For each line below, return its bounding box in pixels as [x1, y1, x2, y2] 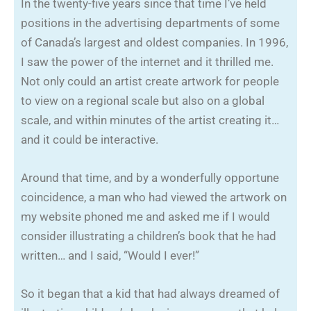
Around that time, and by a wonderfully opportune [21, 170, 279, 185]
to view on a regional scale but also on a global [21, 93, 264, 108]
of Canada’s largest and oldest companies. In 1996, [21, 35, 288, 49]
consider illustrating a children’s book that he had [21, 228, 276, 243]
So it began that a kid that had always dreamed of [21, 286, 280, 301]
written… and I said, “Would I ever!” [21, 248, 199, 262]
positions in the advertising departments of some [21, 15, 280, 30]
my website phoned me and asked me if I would [21, 209, 270, 224]
